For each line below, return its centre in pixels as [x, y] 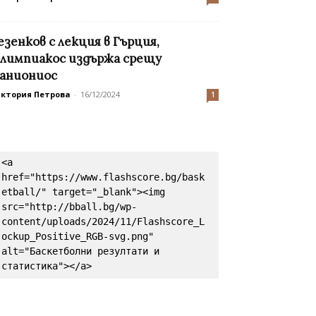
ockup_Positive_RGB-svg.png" [78, 237]
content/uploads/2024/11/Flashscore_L [103, 222]
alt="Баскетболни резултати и [80, 251]
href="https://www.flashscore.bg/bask [103, 177]
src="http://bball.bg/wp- [69, 207]
